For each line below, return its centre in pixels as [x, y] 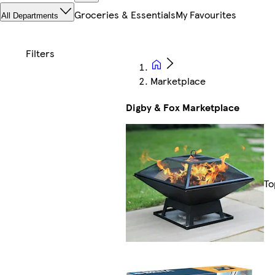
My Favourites [206, 15]
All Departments [30, 16]
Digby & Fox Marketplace [183, 107]
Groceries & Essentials [125, 15]
